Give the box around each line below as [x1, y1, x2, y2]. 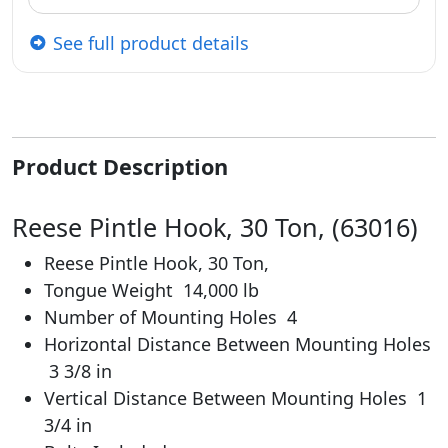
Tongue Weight [44, 277, 183, 302]
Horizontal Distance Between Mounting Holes [44, 331, 436, 356]
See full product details [48, 30, 249, 55]
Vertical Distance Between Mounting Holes [44, 385, 417, 410]
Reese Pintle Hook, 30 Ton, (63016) [12, 209, 418, 244]
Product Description [12, 151, 228, 181]
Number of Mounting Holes [44, 304, 287, 329]
